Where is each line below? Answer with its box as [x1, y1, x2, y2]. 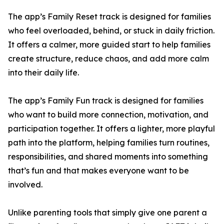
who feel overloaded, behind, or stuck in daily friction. [8, 25, 214, 36]
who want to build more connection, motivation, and [8, 109, 208, 120]
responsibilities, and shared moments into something [8, 151, 208, 162]
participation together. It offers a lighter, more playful [8, 123, 215, 134]
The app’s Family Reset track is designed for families [8, 11, 211, 22]
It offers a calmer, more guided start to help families [8, 39, 210, 50]
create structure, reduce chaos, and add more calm [8, 53, 209, 64]
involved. [8, 179, 42, 190]
